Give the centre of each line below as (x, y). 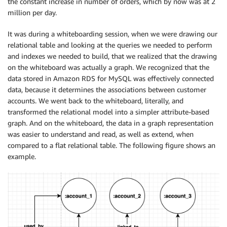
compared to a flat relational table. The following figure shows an (111, 145)
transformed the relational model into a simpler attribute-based (108, 112)
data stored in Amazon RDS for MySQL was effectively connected (111, 79)
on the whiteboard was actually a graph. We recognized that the (108, 67)
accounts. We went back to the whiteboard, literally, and (96, 101)
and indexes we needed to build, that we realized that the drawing (112, 56)
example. (22, 157)
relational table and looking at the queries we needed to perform (110, 45)
